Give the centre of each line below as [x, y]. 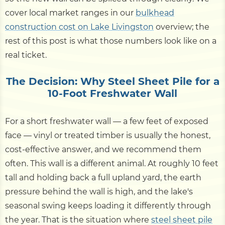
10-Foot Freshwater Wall [113, 93]
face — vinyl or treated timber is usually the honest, [108, 135]
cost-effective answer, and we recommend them [103, 149]
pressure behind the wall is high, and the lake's [99, 191]
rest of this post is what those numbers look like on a [111, 41]
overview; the [182, 27]
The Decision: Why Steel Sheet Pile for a [113, 81]
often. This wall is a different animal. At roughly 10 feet [112, 163]
